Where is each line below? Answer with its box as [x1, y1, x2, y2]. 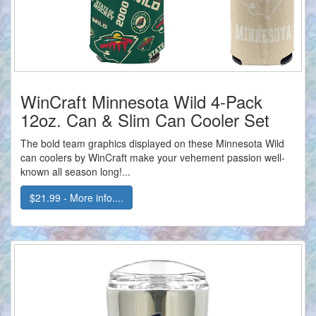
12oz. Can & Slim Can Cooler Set [20, 107, 269, 133]
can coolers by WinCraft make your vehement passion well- [20, 150, 285, 165]
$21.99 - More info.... [30, 190, 123, 205]
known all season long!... [20, 164, 130, 179]
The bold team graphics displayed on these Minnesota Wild [20, 136, 284, 151]
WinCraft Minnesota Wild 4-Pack [20, 89, 262, 114]
